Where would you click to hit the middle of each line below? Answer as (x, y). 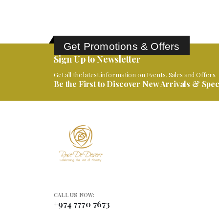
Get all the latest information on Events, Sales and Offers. (135, 65)
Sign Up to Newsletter (97, 50)
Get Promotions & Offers (122, 36)
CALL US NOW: (74, 185)
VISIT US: (66, 212)
